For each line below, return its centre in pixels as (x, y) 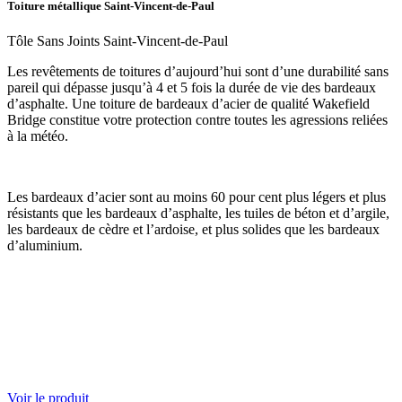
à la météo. (38, 135)
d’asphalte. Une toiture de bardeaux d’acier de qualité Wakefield (188, 103)
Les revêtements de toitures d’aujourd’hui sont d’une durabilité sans (198, 71)
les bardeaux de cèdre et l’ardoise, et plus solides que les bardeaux (193, 229)
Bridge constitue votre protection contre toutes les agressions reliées (197, 119)
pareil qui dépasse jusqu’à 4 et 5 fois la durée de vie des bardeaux (192, 87)
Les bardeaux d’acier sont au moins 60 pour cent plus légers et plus (197, 197)
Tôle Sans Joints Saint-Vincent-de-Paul (118, 40)
